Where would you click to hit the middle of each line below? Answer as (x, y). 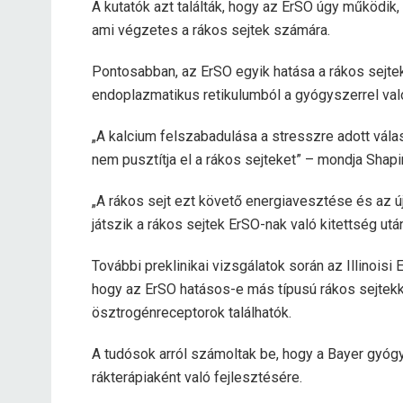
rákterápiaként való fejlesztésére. (197, 377)
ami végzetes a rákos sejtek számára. (211, 30)
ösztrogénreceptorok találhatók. (192, 313)
